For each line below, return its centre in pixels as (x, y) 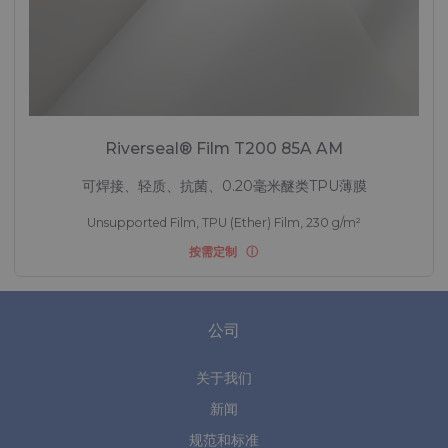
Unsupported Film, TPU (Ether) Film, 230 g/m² (224, 223)
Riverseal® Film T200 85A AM (224, 149)
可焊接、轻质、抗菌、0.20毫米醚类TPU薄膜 (224, 186)
